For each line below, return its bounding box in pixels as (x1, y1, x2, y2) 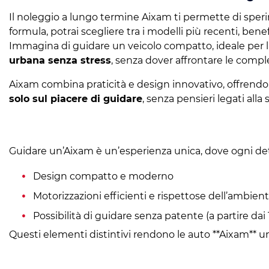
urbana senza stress (9, 55, 111, 66)
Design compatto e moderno (33, 171, 174, 182)
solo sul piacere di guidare (9, 93, 142, 104)
